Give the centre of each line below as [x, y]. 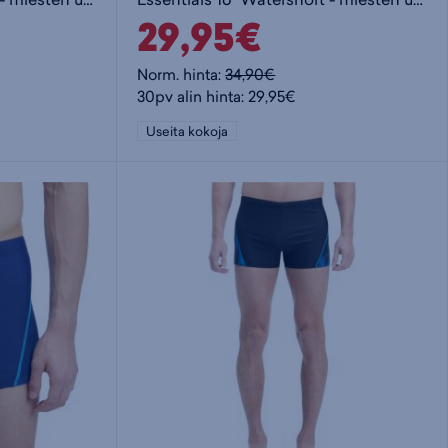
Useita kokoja [187, 131]
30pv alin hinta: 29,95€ [217, 97]
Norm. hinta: [181, 75]
